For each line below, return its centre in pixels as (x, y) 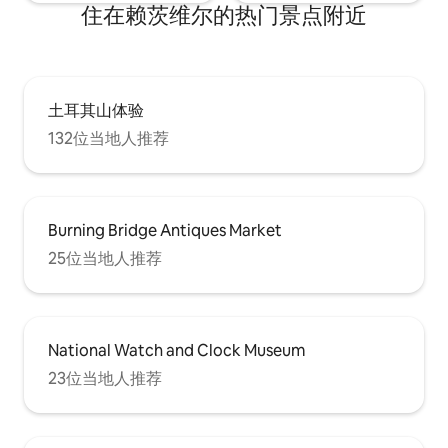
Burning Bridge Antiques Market (165, 231)
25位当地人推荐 (105, 259)
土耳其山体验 (96, 111)
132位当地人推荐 (108, 139)
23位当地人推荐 (105, 379)
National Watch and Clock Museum (176, 351)
